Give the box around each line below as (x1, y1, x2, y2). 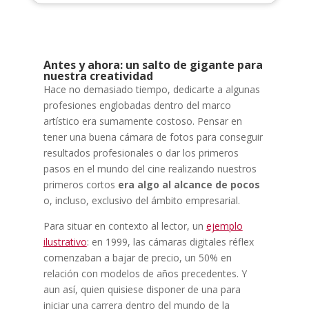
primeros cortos (43, 177, 118, 191)
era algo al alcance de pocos (117, 177, 260, 191)
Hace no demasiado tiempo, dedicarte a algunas (43, 82, 260, 96)
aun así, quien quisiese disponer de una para (43, 282, 241, 296)
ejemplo (206, 219, 243, 232)
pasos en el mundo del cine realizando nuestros (43, 161, 257, 175)
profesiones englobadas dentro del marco (43, 98, 231, 112)
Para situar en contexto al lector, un (43, 219, 203, 232)
